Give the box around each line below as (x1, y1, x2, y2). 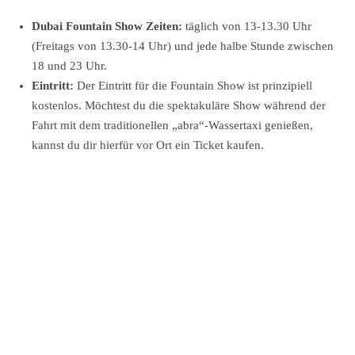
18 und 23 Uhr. (32, 59, 107, 72)
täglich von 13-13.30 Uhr (182, 19, 311, 32)
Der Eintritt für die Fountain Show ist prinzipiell (74, 78, 312, 92)
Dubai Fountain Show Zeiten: (32, 19, 182, 32)
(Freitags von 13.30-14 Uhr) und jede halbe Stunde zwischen (32, 39, 334, 52)
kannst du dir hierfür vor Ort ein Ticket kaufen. (32, 138, 264, 151)
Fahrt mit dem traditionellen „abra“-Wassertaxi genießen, (32, 118, 313, 132)
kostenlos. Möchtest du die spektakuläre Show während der (32, 98, 326, 112)
